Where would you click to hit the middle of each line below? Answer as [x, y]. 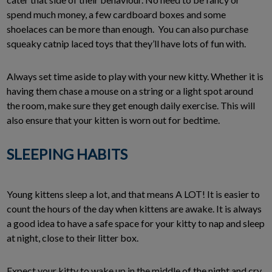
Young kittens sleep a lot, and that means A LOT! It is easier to [133, 194]
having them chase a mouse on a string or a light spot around [130, 91]
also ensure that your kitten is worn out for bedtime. [113, 120]
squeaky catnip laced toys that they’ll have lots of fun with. [126, 44]
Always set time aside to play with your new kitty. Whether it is [135, 76]
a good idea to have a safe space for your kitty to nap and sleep [136, 223]
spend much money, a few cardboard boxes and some [116, 15]
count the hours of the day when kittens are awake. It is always [134, 209]
